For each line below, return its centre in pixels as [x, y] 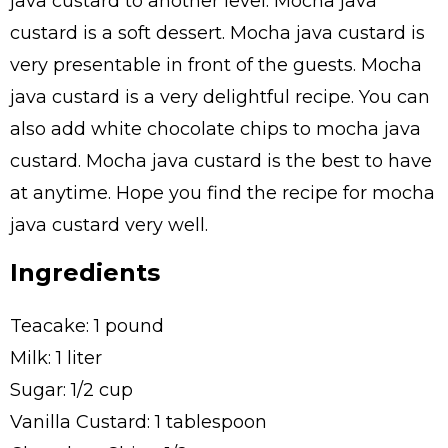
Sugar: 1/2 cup [71, 389]
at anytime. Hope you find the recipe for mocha [222, 193]
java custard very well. [109, 225]
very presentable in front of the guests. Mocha [216, 65]
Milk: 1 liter [56, 357]
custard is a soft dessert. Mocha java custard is [217, 33]
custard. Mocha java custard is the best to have [221, 161]
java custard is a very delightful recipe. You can [220, 97]
